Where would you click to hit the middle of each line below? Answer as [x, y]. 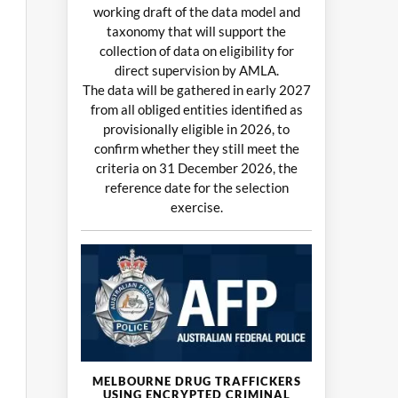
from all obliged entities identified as [196, 110]
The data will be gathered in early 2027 [196, 90]
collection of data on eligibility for [196, 51]
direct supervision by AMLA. [196, 71]
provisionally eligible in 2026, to [196, 129]
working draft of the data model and [196, 12]
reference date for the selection [196, 188]
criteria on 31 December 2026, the [196, 168]
